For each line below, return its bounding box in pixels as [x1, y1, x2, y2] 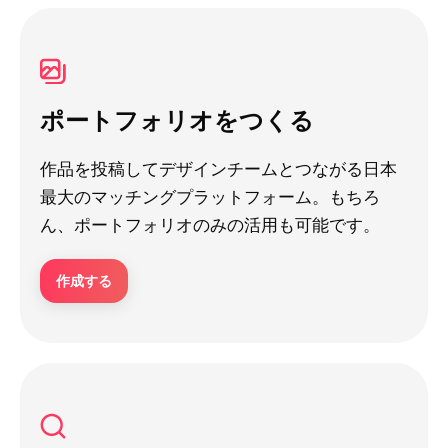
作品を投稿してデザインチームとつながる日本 [40, 157, 397, 181]
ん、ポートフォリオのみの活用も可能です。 [40, 213, 380, 237]
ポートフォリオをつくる [40, 103, 314, 137]
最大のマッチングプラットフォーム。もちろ [40, 185, 380, 209]
